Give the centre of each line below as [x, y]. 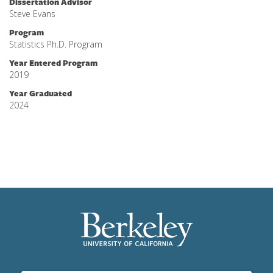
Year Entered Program [53, 63]
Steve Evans [32, 14]
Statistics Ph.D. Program [56, 44]
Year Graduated [41, 93]
